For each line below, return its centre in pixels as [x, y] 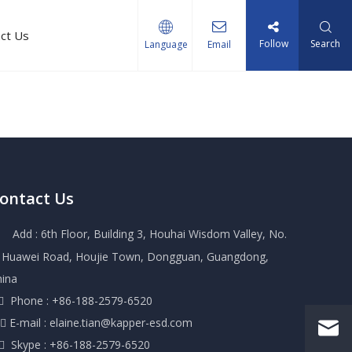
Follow [273, 44]
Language [166, 44]
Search [326, 44]
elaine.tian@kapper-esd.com [121, 323]
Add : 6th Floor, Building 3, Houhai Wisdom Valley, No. [150, 234]
